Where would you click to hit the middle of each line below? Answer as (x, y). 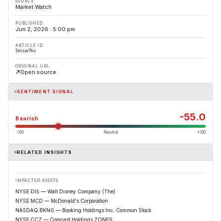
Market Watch (34, 7)
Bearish (27, 118)
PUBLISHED (29, 23)
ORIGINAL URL (33, 66)
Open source (38, 72)
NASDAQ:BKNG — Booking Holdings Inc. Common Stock (83, 210)
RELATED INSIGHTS (45, 152)
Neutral (110, 132)
